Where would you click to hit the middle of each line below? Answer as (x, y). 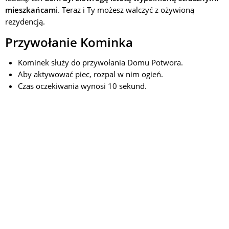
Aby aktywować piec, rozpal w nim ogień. (90, 74)
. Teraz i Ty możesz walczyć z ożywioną (126, 10)
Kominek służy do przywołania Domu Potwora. (100, 62)
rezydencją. (25, 21)
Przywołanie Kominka (69, 42)
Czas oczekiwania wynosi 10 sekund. (82, 86)
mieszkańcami (31, 10)
